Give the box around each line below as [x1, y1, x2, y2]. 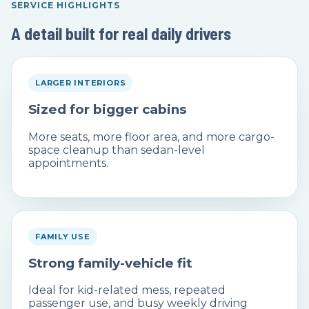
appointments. [28, 156, 108, 170]
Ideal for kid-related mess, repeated [28, 283, 226, 297]
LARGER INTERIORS [35, 78, 126, 88]
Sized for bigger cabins [28, 101, 186, 117]
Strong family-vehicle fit [28, 255, 192, 271]
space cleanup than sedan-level [28, 143, 205, 157]
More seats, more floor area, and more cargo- [28, 130, 275, 143]
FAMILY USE [35, 231, 90, 241]
